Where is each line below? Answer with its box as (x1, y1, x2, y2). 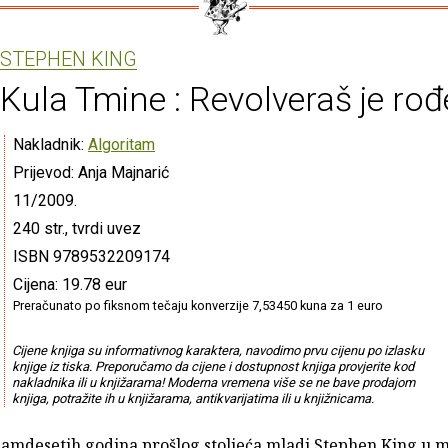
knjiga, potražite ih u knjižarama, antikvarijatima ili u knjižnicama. (11, 390, 374, 406)
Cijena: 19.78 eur (13, 274, 127, 294)
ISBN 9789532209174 (13, 246, 170, 266)
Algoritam (88, 134, 155, 154)
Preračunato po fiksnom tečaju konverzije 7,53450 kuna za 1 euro (13, 297, 383, 313)
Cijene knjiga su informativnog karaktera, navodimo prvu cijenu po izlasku (11, 342, 424, 358)
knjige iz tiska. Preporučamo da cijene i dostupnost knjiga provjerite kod (11, 358, 414, 374)
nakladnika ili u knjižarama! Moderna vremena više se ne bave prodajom (11, 374, 415, 390)
